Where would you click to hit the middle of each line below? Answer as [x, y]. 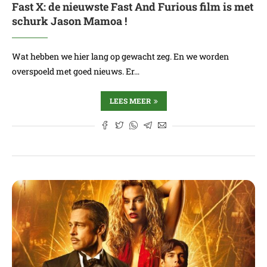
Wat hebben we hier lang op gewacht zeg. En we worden [120, 56]
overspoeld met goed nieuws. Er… [76, 71]
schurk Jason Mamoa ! [69, 21]
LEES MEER [130, 101]
